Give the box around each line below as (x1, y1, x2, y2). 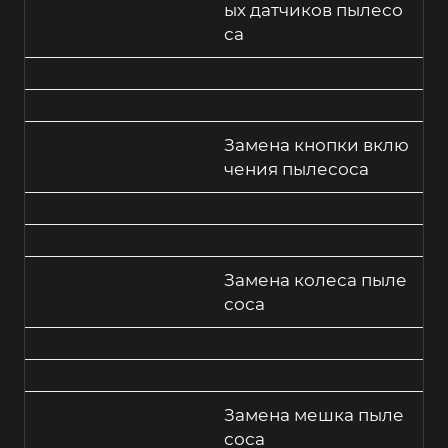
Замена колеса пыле (224, 270, 407, 291)
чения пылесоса (224, 159, 369, 180)
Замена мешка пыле (224, 405, 404, 426)
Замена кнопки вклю (224, 135, 409, 156)
